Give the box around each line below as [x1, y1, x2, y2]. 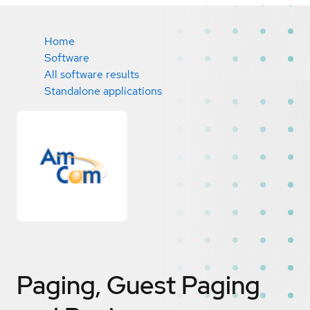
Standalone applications [44, 84, 162, 98]
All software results [44, 67, 139, 82]
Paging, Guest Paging [17, 268, 260, 302]
